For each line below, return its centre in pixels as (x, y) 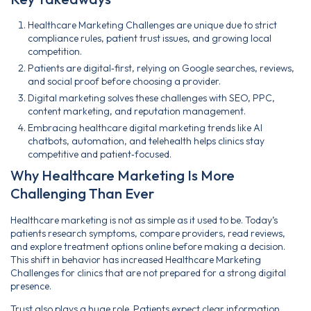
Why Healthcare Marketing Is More (123, 175)
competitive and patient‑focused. (100, 154)
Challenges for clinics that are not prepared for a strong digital (148, 272)
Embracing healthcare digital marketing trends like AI (145, 127)
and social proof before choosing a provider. (124, 81)
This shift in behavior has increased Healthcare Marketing (136, 259)
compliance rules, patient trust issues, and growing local (150, 38)
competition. (55, 51)
